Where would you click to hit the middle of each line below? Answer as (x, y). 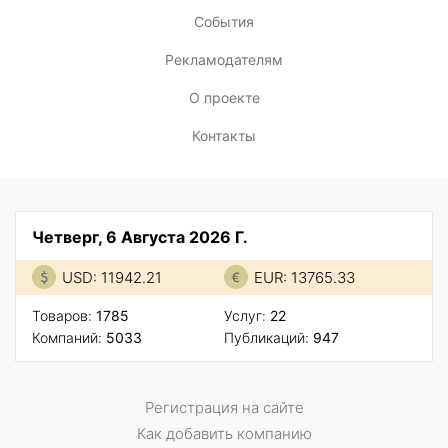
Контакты (224, 136)
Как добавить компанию (224, 434)
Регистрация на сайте (224, 408)
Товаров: (64, 316)
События (224, 22)
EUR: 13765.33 (304, 278)
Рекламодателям (224, 60)
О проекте (224, 98)
